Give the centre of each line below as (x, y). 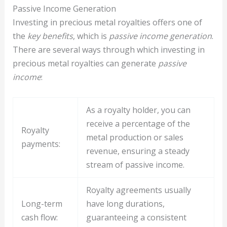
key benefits (50, 36)
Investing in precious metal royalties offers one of (107, 22)
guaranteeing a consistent (136, 217)
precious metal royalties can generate (85, 63)
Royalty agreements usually (138, 190)
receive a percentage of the (138, 123)
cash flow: (39, 217)
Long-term (42, 203)
